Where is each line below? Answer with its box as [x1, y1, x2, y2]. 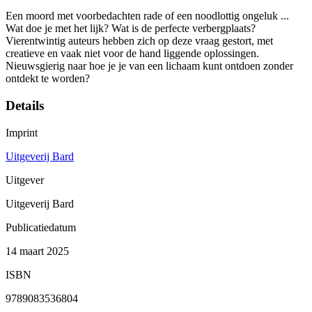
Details [6, 97, 44, 113]
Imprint [6, 126, 38, 139]
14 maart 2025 [6, 244, 69, 257]
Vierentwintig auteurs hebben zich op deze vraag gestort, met [6, 35, 273, 47]
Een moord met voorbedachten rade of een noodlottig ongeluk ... [6, 10, 289, 22]
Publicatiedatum [6, 221, 76, 233]
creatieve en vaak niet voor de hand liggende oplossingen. [6, 47, 259, 60]
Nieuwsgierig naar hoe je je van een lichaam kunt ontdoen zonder [6, 60, 293, 72]
